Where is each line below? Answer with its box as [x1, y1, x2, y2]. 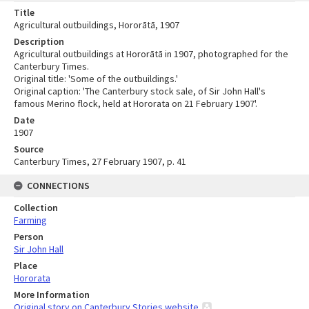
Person [14, 230, 43, 243]
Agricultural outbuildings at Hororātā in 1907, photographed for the [14, 47, 288, 60]
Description [14, 34, 64, 48]
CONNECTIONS [27, 179, 90, 192]
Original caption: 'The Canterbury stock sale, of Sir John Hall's [14, 84, 266, 97]
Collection [14, 201, 58, 214]
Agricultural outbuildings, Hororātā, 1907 [14, 18, 179, 31]
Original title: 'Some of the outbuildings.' [14, 72, 178, 85]
